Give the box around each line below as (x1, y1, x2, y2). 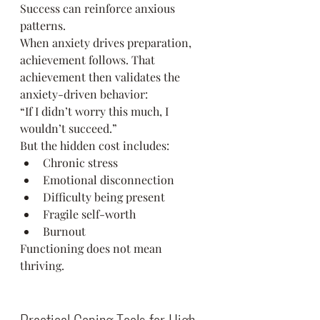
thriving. (20, 258, 64, 273)
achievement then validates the (20, 69, 183, 84)
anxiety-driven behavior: (20, 86, 148, 101)
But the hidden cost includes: (20, 138, 169, 153)
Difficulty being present (43, 189, 165, 204)
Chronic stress (43, 155, 118, 170)
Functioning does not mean (20, 241, 165, 256)
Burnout (43, 224, 86, 239)
